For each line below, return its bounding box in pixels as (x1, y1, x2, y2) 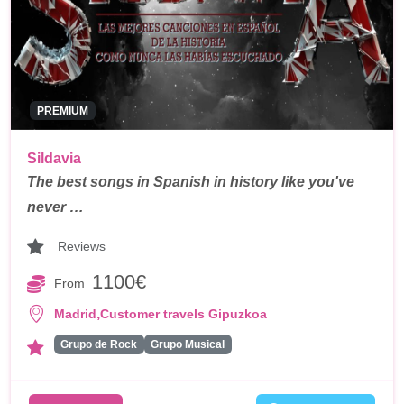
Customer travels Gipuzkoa (100, 306, 267, 321)
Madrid (54, 306, 96, 321)
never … (27, 198, 84, 215)
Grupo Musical (151, 337, 225, 351)
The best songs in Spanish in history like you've (27, 173, 354, 189)
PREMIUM (36, 104, 88, 117)
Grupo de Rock (60, 337, 138, 351)
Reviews (58, 239, 106, 254)
